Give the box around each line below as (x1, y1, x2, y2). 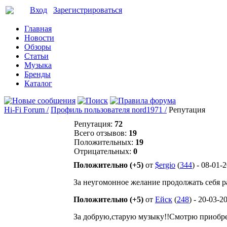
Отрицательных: (74, 147, 133, 156)
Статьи (24, 52, 49, 60)
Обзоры (24, 43, 51, 51)
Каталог (24, 79, 52, 88)
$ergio (155, 161, 175, 169)
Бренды (24, 70, 51, 79)
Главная (24, 24, 52, 33)
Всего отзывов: (74, 129, 129, 137)
